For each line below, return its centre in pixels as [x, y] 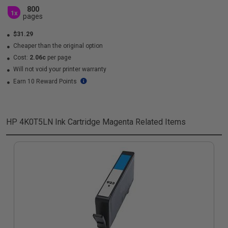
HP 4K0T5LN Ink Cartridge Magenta [70, 122]
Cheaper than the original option [57, 46]
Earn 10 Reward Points [45, 81]
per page [59, 58]
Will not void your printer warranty [59, 69]
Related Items [160, 122]
